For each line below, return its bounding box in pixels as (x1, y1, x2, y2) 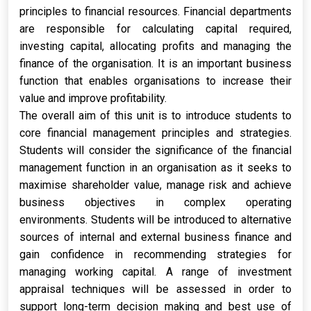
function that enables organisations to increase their (19, 74, 292, 87)
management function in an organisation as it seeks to (19, 161, 292, 174)
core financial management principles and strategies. (19, 126, 292, 140)
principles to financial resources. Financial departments (19, 5, 292, 18)
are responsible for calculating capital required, (19, 22, 292, 35)
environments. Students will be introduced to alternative (19, 213, 292, 226)
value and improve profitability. (19, 92, 167, 105)
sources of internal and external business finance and (19, 230, 292, 244)
